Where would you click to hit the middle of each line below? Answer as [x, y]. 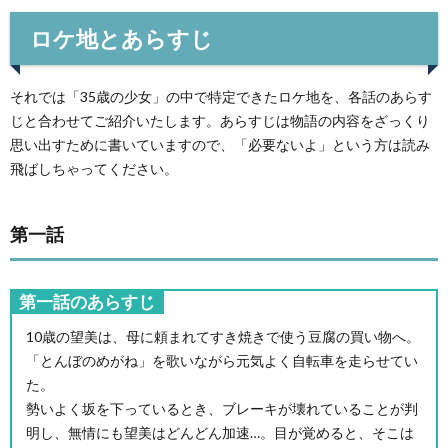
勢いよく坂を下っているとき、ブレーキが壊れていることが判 [222, 408]
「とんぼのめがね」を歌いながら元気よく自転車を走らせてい [222, 360]
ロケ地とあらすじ [121, 38]
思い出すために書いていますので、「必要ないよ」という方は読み [220, 144]
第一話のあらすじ [87, 301]
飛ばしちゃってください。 [94, 168]
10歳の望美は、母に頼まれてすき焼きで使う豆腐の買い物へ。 [223, 336]
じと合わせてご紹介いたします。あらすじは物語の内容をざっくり [220, 120]
